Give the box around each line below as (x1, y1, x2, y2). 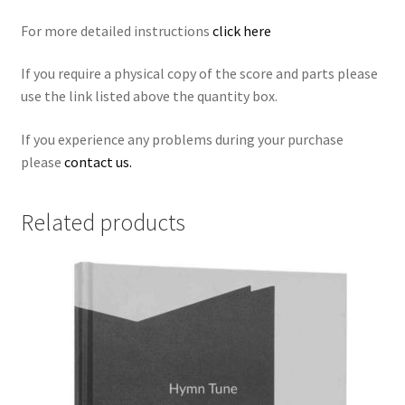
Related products (20, 207, 185, 237)
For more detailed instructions (20, 21, 212, 40)
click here (212, 21, 271, 40)
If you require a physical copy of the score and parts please (20, 64, 378, 83)
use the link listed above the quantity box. (20, 87, 278, 106)
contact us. (63, 153, 132, 172)
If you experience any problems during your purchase (20, 130, 344, 149)
